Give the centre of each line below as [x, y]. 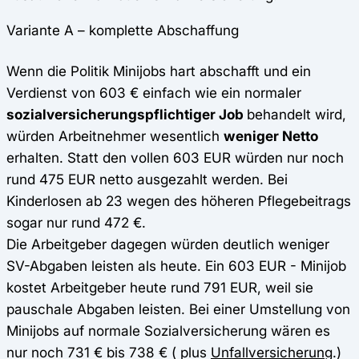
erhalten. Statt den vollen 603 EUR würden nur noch [175, 158]
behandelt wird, [296, 115]
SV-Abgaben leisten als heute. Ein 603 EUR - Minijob [176, 266]
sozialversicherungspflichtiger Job [127, 115]
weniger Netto [271, 136]
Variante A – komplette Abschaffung [123, 30]
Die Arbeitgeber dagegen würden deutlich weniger [168, 244]
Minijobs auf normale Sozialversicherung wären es [168, 331]
